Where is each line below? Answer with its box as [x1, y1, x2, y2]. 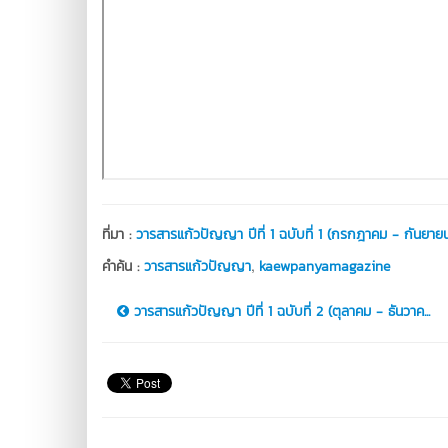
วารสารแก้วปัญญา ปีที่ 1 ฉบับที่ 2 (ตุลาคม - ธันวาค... [129, 300, 430, 322]
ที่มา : [102, 223, 136, 245]
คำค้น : [102, 255, 144, 277]
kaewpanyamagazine [259, 255, 390, 277]
